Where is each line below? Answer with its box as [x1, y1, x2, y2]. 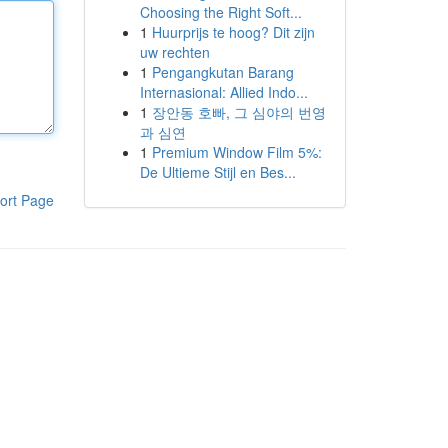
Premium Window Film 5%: [151, 142, 322, 162]
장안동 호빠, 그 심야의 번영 [151, 102, 326, 122]
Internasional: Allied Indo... [139, 82, 308, 102]
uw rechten [139, 42, 210, 62]
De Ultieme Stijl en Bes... [139, 162, 296, 182]
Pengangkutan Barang [151, 62, 294, 82]
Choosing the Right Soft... [139, 2, 302, 22]
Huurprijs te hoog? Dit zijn [151, 22, 315, 42]
